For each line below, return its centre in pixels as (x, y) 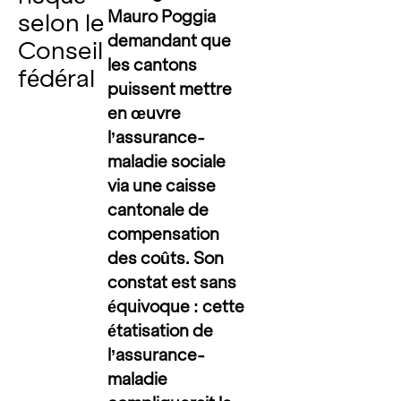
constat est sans (172, 282)
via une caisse (162, 186)
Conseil (60, 51)
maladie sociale (167, 162)
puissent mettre (170, 89)
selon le (61, 23)
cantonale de (158, 210)
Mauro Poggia (162, 17)
